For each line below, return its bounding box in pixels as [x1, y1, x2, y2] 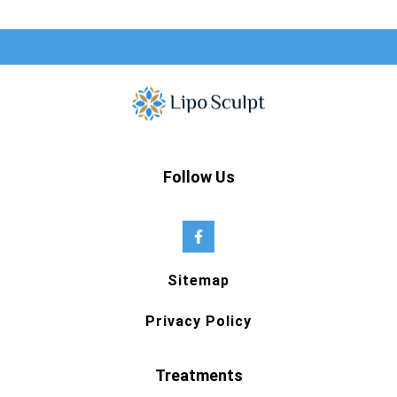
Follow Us [162, 167, 235, 187]
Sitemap [167, 271, 230, 289]
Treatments [154, 365, 243, 385]
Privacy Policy [145, 312, 252, 330]
